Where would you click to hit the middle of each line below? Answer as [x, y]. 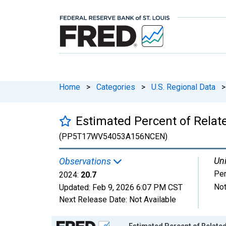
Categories [116, 87]
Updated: [76, 187]
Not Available [153, 199]
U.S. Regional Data [183, 87]
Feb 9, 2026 [113, 187]
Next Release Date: [94, 199]
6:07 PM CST [159, 187]
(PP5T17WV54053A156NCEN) [113, 136]
